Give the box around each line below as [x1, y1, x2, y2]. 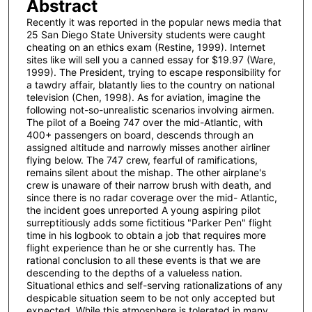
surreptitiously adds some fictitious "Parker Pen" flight [26, 217, 272, 229]
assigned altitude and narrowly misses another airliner [26, 141, 270, 154]
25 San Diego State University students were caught [26, 29, 265, 41]
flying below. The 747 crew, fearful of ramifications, [26, 154, 258, 166]
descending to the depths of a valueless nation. [26, 267, 242, 279]
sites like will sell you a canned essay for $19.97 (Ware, [26, 54, 276, 66]
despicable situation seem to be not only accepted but [26, 292, 275, 304]
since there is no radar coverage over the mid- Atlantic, [26, 192, 277, 204]
